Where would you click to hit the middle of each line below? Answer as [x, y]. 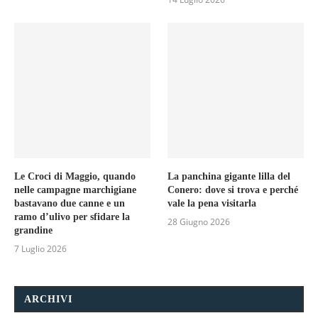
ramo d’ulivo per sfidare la [72, 217]
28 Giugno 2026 [199, 222]
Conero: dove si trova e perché [233, 190]
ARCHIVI [48, 300]
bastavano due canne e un [70, 204]
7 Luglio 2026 [40, 249]
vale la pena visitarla [212, 204]
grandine [33, 231]
